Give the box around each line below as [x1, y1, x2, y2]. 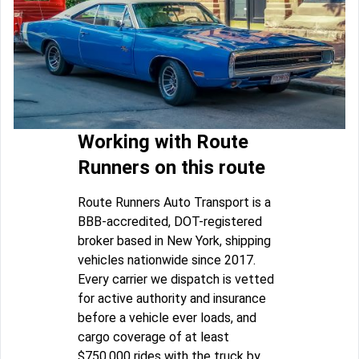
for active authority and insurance [78, 290, 266, 306]
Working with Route [78, 130, 248, 153]
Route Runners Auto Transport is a [78, 194, 271, 210]
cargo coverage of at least [78, 329, 229, 345]
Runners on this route [78, 155, 265, 179]
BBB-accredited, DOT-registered [78, 213, 262, 229]
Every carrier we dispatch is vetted [78, 271, 274, 287]
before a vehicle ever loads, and [78, 309, 256, 325]
